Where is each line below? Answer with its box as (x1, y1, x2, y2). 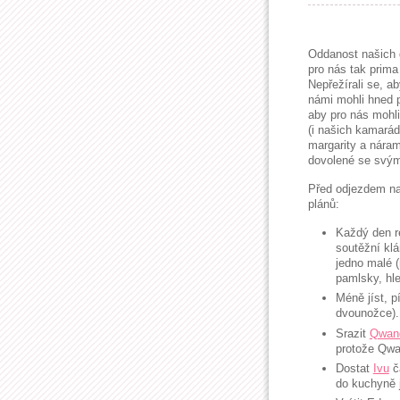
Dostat (335, 361, 373, 375)
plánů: (308, 197, 339, 211)
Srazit (335, 326, 370, 340)
